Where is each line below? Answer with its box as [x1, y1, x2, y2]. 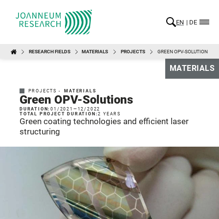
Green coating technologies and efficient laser [20, 116, 189, 126]
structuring [20, 127, 60, 136]
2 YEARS [98, 111, 121, 116]
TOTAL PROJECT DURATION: [20, 111, 98, 116]
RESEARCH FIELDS [28, 48, 71, 54]
